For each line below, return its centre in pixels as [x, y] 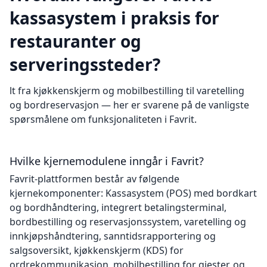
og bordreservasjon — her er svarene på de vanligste [129, 105]
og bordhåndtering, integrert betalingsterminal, [118, 207]
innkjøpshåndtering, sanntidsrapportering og [113, 236]
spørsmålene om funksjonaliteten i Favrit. [103, 119]
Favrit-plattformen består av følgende [94, 179]
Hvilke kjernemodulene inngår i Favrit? [107, 161]
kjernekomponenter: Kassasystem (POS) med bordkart [133, 193]
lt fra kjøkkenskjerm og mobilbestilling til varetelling [127, 91]
